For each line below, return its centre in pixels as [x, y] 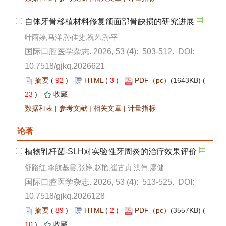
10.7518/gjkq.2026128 [65, 196]
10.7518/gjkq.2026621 [65, 66]
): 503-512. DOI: [164, 52]
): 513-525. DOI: [164, 182]
